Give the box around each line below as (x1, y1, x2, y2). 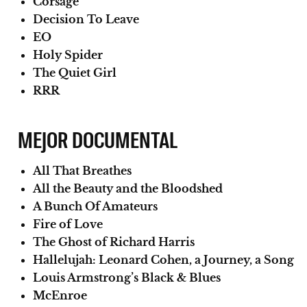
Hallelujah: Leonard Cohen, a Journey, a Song (33, 252, 294, 267)
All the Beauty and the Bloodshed (33, 181, 223, 195)
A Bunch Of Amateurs (33, 199, 158, 213)
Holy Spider (33, 47, 103, 62)
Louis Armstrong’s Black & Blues (33, 270, 221, 284)
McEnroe (33, 288, 87, 302)
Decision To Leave (33, 12, 139, 26)
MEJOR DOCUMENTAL (18, 124, 178, 153)
